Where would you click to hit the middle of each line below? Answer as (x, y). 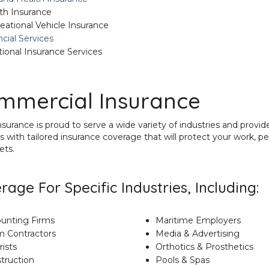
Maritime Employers (198, 220)
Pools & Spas (182, 260)
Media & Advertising (197, 234)
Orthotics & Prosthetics (204, 247)
